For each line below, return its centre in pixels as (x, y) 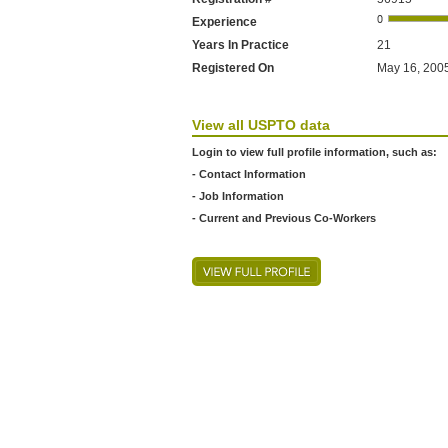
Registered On (233, 68)
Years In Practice (240, 45)
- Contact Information (249, 174)
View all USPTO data (261, 125)
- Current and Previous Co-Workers (284, 218)
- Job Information (238, 196)
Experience (224, 22)
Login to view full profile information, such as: (314, 152)
